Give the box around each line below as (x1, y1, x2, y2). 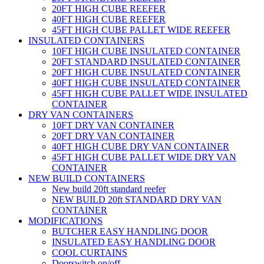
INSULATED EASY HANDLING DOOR (52, 237, 216, 247)
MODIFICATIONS (28, 216, 103, 226)
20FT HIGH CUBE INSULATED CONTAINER (52, 67, 240, 77)
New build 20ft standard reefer (52, 184, 166, 194)
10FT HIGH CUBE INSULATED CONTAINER (52, 46, 240, 56)
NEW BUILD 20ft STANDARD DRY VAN (52, 194, 222, 204)
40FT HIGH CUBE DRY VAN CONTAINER (52, 141, 229, 151)
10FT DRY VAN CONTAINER (52, 120, 174, 130)
